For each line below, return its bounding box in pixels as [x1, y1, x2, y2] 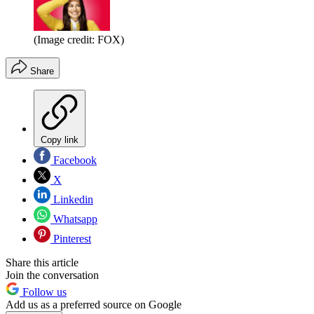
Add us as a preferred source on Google [6, 298, 182, 310]
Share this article [6, 256, 78, 268]
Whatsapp [50, 212, 97, 225]
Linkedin [50, 193, 93, 205]
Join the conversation [6, 268, 99, 281]
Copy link [41, 134, 78, 145]
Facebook [50, 153, 97, 166]
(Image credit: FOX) [34, 33, 124, 46]
